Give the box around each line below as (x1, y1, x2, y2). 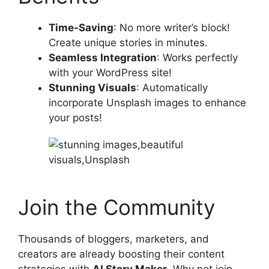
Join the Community (18, 195, 215, 220)
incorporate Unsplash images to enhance (49, 96, 246, 109)
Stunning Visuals (49, 81, 136, 94)
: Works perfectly (157, 51, 238, 64)
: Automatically (136, 81, 208, 94)
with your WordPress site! (49, 66, 172, 79)
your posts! (49, 111, 102, 124)
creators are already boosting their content (18, 248, 225, 261)
